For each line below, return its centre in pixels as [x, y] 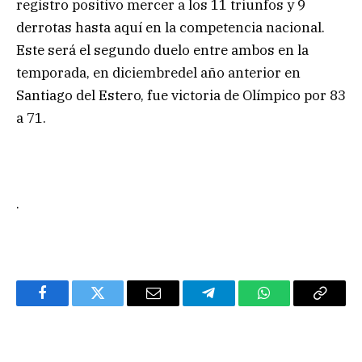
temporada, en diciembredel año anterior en [158, 72]
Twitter [118, 305]
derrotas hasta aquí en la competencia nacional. [170, 27]
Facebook [69, 305]
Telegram [235, 305]
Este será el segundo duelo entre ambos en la [162, 50]
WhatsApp [294, 305]
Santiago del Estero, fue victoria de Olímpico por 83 [181, 95]
